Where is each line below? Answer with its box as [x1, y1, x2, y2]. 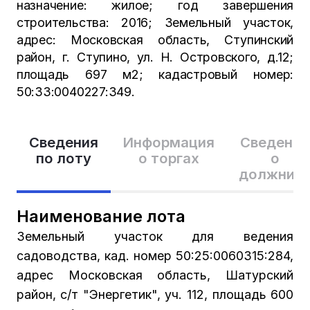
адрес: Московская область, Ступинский [16, 33, 294, 48]
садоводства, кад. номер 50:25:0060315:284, [16, 248, 294, 263]
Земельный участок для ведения [16, 228, 294, 244]
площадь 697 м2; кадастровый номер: [16, 67, 294, 82]
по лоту [35, 149, 91, 167]
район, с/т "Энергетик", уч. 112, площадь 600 [16, 286, 294, 302]
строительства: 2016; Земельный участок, [16, 15, 294, 30]
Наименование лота [16, 206, 185, 226]
